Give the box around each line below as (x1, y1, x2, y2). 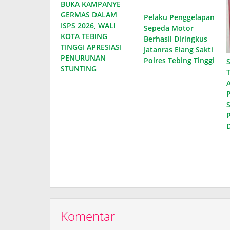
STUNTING (61, 64, 97, 74)
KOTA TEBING (61, 31, 107, 42)
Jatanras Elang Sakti (143, 45, 213, 55)
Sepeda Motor (143, 23, 194, 33)
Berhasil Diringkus (143, 34, 207, 44)
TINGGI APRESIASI (61, 42, 122, 52)
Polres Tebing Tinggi (143, 55, 215, 66)
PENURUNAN (61, 53, 106, 63)
